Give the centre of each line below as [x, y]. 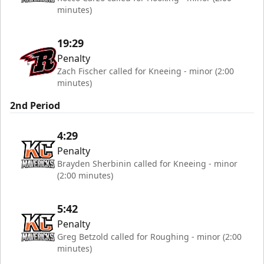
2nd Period [35, 105]
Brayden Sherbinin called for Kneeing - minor [147, 164]
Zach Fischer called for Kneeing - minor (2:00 [146, 71]
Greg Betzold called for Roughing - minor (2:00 [149, 237]
